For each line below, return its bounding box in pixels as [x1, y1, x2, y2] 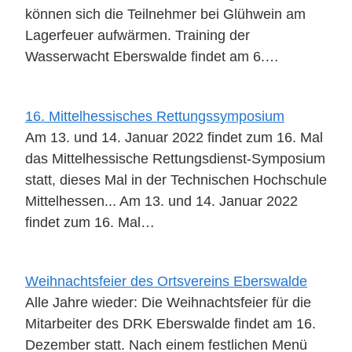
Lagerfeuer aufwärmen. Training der [25, 27, 250, 44]
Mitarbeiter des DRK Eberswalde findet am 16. [25, 315, 316, 332]
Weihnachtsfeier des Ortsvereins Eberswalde [25, 273, 307, 290]
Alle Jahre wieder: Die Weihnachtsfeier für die [25, 294, 311, 311]
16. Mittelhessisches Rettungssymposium [25, 107, 284, 124]
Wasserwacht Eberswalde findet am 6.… [25, 48, 279, 65]
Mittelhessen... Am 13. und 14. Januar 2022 [25, 192, 298, 209]
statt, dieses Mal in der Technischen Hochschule [25, 170, 327, 188]
